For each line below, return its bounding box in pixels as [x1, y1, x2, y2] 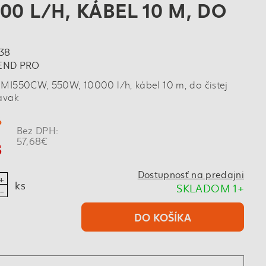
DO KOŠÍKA [134, 209, 191, 225]
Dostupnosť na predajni [137, 167, 244, 181]
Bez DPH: [16, 123, 59, 137]
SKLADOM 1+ [176, 180, 244, 196]
